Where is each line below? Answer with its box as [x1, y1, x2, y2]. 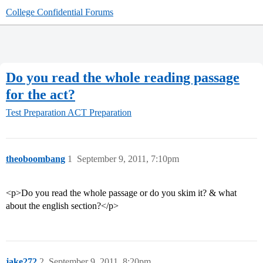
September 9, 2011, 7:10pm [77, 154, 179, 164]
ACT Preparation [68, 107, 131, 118]
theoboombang [6, 154, 65, 164]
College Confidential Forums [6, 7, 113, 17]
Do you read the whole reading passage [6, 69, 240, 85]
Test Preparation [6, 107, 66, 118]
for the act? [6, 86, 75, 102]
